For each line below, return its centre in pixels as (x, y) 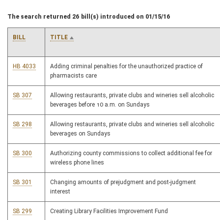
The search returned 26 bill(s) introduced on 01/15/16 (89, 17)
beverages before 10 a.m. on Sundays (100, 105)
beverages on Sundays (80, 134)
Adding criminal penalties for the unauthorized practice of (126, 66)
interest (60, 192)
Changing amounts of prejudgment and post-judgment (123, 182)
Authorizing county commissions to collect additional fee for (131, 153)
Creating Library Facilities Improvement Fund (109, 211)
